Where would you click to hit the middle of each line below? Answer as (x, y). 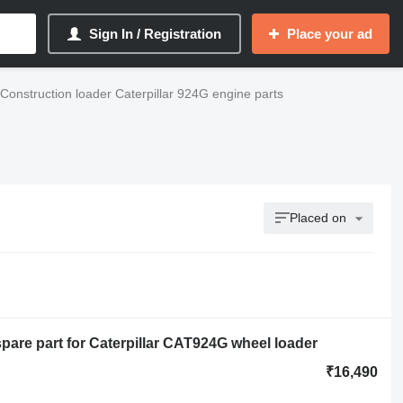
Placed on (318, 218)
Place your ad (330, 34)
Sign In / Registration (155, 34)
